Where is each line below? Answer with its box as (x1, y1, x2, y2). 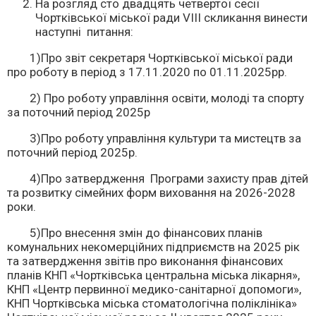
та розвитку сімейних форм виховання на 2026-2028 (7, 186, 296, 200)
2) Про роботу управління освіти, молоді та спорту (7, 91, 304, 105)
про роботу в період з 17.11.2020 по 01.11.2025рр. (7, 65, 287, 79)
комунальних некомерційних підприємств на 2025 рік (7, 240, 300, 254)
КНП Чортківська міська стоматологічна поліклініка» (7, 296, 297, 310)
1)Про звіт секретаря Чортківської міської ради (7, 51, 293, 65)
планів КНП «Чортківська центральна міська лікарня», (7, 268, 300, 282)
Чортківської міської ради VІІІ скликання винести (35, 11, 308, 25)
